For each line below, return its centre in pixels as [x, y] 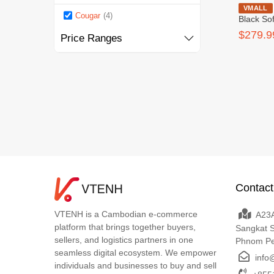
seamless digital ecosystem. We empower [135, 253]
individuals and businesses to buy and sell [135, 266]
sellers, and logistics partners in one [124, 240]
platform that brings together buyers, [125, 227]
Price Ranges [91, 39]
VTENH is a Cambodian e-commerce [126, 214]
